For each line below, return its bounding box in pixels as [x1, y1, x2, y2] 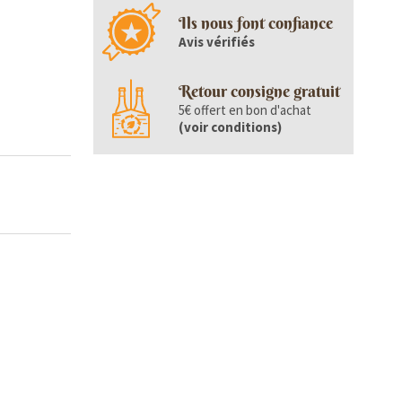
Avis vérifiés [178, 33, 255, 50]
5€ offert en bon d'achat [178, 101, 311, 118]
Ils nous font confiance [178, 13, 333, 33]
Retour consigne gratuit [178, 81, 340, 101]
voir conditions [183, 118, 277, 135]
